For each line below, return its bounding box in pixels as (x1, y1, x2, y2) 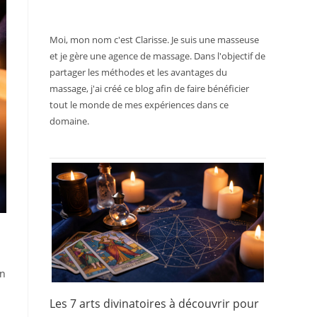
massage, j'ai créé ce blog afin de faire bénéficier (50, 82, 249, 95)
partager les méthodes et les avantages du (50, 66, 227, 79)
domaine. (50, 115, 89, 127)
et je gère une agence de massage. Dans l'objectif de (50, 50, 265, 62)
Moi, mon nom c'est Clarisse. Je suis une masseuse (50, 33, 259, 46)
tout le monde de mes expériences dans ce (50, 98, 229, 111)
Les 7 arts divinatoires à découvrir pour (50, 295, 259, 311)
